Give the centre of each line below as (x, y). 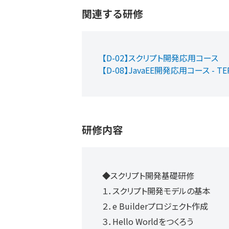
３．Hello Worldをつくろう (148, 221)
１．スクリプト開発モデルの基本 (156, 190)
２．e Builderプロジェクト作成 (155, 206)
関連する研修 (112, 13)
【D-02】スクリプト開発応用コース (160, 58)
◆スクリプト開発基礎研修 (148, 175)
